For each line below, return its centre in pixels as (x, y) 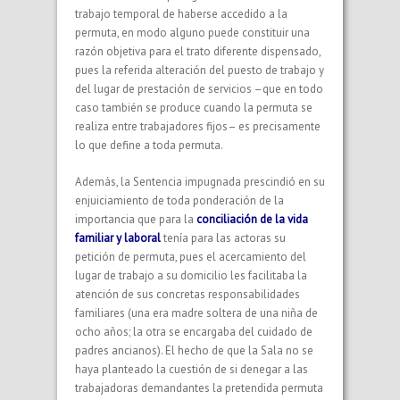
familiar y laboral (118, 237)
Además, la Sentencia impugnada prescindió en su (200, 181)
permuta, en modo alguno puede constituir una (192, 32)
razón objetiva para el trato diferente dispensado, (198, 51)
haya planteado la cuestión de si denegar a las (192, 369)
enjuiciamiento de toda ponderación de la (179, 200)
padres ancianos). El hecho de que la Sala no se (194, 350)
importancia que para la (136, 219)
